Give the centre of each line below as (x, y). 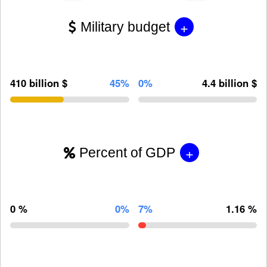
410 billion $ (39, 83)
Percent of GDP (127, 153)
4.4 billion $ (229, 83)
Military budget (125, 27)
